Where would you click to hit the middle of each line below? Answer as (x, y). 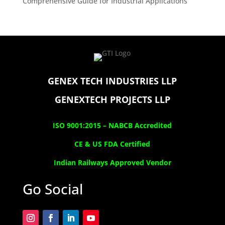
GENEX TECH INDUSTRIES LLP (113, 81)
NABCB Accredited (140, 125)
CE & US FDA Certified (113, 144)
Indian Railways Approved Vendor (112, 162)
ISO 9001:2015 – (81, 125)
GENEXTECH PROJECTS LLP (112, 99)
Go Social (52, 189)
